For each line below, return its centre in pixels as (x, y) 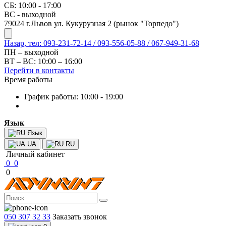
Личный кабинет (35, 154)
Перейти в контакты (39, 70)
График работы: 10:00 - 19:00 (74, 97)
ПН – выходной (31, 52)
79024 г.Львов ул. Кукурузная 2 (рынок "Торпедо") (91, 23)
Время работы (28, 79)
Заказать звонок (80, 217)
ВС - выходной (30, 14)
